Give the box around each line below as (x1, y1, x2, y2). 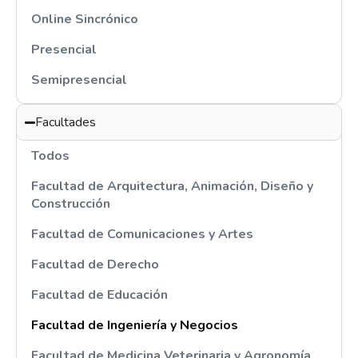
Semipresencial (31, 71, 127, 89)
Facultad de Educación (31, 286, 168, 304)
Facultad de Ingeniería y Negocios (31, 316, 238, 334)
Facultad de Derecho (31, 256, 159, 273)
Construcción (31, 195, 110, 213)
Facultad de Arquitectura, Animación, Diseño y (31, 177, 313, 195)
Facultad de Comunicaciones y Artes (31, 225, 253, 243)
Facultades (35, 113, 97, 131)
